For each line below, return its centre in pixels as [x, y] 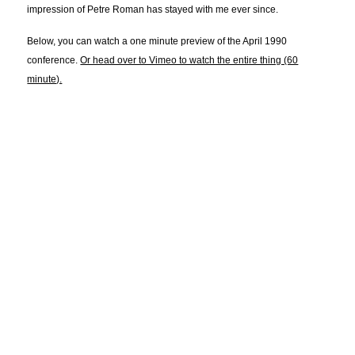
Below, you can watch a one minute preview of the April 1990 [157, 42]
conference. [54, 61]
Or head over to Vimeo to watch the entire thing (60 [189, 61]
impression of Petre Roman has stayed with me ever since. [153, 10]
